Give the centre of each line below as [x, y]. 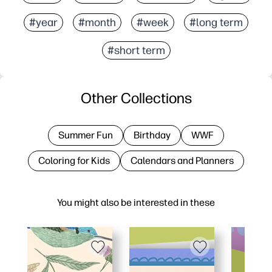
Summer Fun [86, 135]
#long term [216, 22]
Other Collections [136, 98]
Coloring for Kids [74, 160]
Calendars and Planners [182, 160]
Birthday [152, 135]
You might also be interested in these [136, 202]
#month [97, 22]
